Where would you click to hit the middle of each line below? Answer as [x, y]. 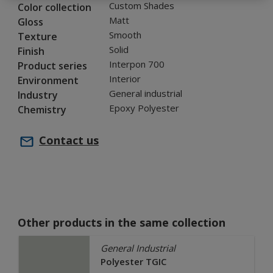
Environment [48, 80]
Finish [31, 51]
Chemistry [42, 110]
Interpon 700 [137, 64]
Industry [38, 95]
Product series [52, 66]
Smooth [125, 35]
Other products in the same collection [122, 222]
